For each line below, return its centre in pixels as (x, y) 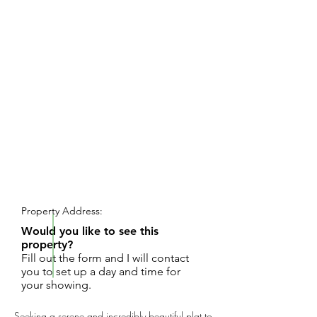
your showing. (56, 285)
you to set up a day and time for (101, 271)
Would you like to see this (90, 231)
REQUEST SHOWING (91, 183)
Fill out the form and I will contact (105, 258)
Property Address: (62, 211)
